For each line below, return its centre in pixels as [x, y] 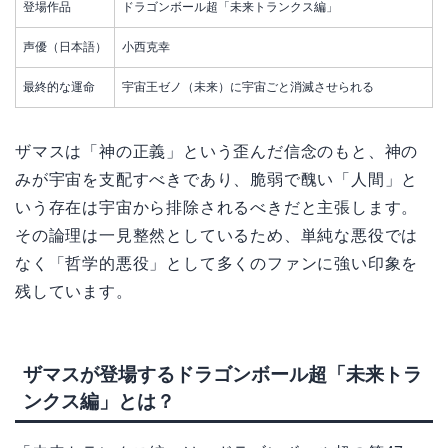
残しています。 [74, 292]
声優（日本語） [65, 47]
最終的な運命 [59, 87]
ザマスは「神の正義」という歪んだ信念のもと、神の [217, 152]
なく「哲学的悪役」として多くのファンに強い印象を [217, 264]
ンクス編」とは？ [99, 401]
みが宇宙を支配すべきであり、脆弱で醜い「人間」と [217, 180]
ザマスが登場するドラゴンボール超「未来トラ [222, 374]
